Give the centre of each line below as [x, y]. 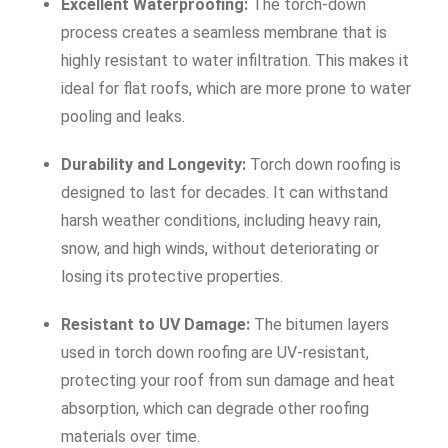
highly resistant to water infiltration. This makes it [235, 60]
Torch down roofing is [323, 164]
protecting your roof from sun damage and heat [228, 380]
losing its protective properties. [172, 276]
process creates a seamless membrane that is [224, 32]
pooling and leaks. [123, 116]
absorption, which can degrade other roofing [215, 408]
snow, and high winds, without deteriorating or [220, 248]
